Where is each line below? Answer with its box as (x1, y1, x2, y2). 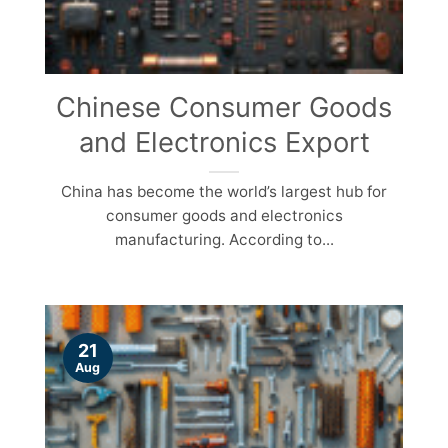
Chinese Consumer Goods (56, 90, 392, 125)
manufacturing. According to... (114, 230, 334, 250)
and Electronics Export (78, 125, 370, 160)
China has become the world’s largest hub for (61, 182, 387, 202)
